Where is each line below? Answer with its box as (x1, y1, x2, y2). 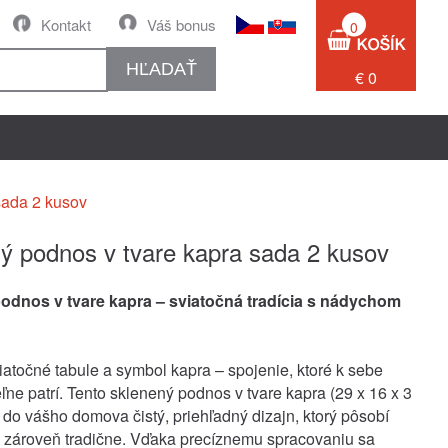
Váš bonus (147, 14, 216, 35)
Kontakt (41, 14, 91, 35)
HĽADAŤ (125, 58, 197, 79)
